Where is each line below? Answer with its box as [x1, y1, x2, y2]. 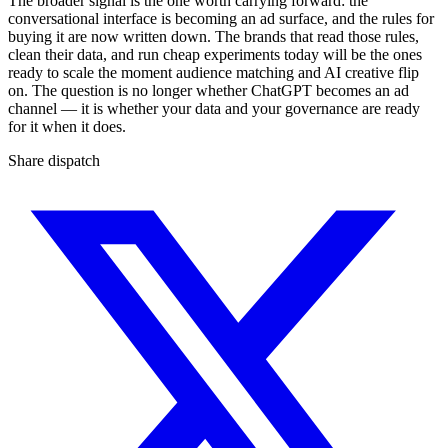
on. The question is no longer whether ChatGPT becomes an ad [8, 82, 409, 100]
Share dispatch [8, 152, 100, 170]
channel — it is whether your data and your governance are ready [8, 100, 420, 118]
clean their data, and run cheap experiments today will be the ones [8, 46, 422, 64]
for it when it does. [8, 118, 126, 136]
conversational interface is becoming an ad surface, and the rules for [8, 10, 434, 28]
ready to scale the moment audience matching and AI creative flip [8, 64, 419, 82]
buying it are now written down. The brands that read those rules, [8, 28, 419, 46]
